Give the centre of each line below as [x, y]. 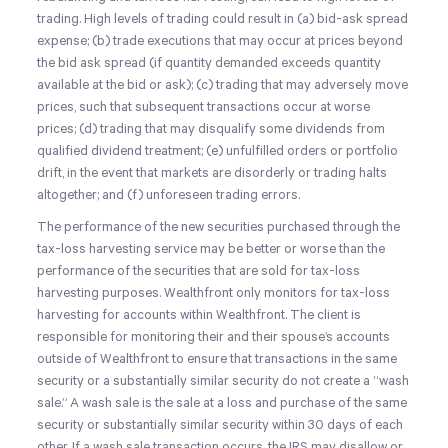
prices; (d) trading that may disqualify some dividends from [211, 129]
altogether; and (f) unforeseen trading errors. [169, 195]
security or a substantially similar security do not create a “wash [223, 381]
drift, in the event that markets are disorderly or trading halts [212, 173]
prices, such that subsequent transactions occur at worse [204, 107]
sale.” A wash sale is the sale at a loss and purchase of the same [222, 403]
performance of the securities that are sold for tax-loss [199, 271]
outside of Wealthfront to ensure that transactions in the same [217, 359]
